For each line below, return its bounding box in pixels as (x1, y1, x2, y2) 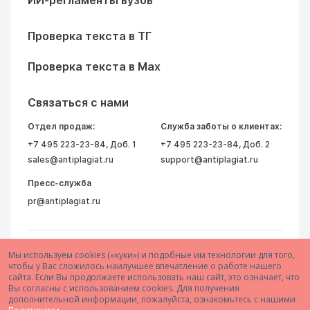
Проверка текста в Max (28, 60, 161, 73)
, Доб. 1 (106, 139, 136, 149)
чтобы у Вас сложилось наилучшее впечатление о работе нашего (8, 260, 282, 272)
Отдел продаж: (28, 121, 95, 131)
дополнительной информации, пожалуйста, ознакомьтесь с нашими (8, 293, 295, 305)
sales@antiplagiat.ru (28, 154, 113, 165)
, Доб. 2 (239, 139, 270, 149)
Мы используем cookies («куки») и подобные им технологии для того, (8, 249, 295, 261)
